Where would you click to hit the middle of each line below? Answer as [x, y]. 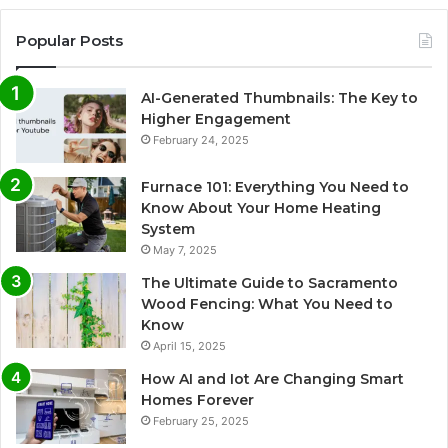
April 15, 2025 [189, 345]
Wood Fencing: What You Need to [267, 303]
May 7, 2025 [185, 249]
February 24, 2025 [201, 139]
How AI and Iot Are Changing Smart [272, 378]
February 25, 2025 [201, 420]
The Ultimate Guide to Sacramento [269, 282]
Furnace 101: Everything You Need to [275, 186]
